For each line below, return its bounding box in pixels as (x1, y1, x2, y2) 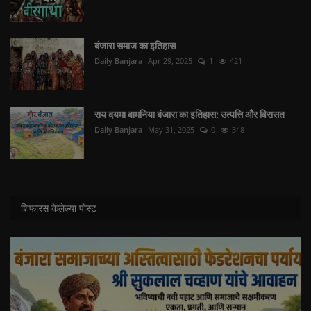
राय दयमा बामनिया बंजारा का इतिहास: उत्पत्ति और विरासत (94, 108, 285, 121)
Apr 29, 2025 (148, 56, 192, 67)
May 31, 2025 (148, 124, 194, 135)
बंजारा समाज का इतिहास (94, 40, 176, 52)
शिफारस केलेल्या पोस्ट (21, 201, 96, 215)
